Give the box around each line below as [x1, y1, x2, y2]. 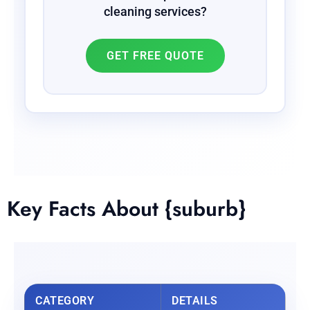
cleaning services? [103, 5, 207, 19]
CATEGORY [35, 294, 94, 308]
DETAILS [172, 294, 218, 308]
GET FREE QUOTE [106, 49, 204, 63]
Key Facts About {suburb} [7, 194, 246, 224]
